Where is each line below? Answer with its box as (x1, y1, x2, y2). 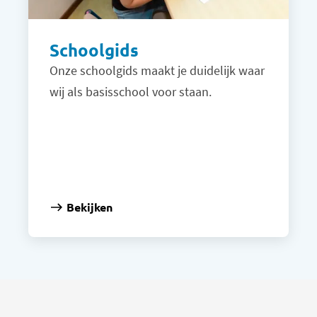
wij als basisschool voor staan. (50, 83, 212, 100)
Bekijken (67, 200, 113, 215)
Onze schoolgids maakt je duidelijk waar (50, 62, 265, 79)
